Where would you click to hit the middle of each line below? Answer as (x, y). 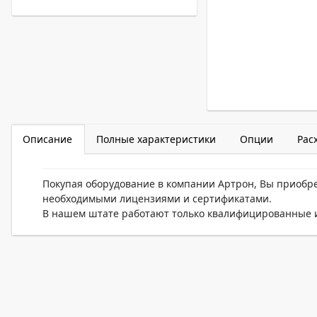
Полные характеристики (156, 139)
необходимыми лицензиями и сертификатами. (157, 198)
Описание (47, 139)
